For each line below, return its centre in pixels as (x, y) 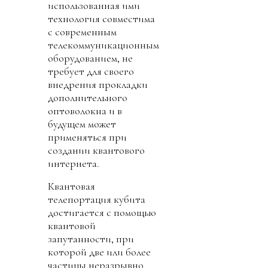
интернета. (74, 163)
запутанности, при (91, 238)
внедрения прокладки (98, 84)
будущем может (82, 124)
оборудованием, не (90, 58)
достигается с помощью (102, 212)
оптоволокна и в (85, 110)
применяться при (87, 137)
